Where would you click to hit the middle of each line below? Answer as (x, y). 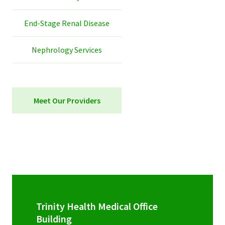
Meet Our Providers (67, 101)
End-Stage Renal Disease (67, 23)
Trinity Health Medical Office (97, 206)
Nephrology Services (67, 50)
